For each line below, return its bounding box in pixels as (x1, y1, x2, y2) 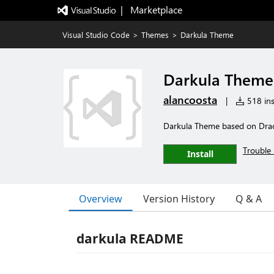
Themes (141, 29, 169, 40)
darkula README (76, 230, 183, 247)
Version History (143, 192, 215, 206)
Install (187, 148, 213, 160)
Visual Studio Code (62, 29, 130, 40)
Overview (79, 191, 122, 206)
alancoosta (163, 92, 217, 107)
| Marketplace (120, 3, 182, 16)
